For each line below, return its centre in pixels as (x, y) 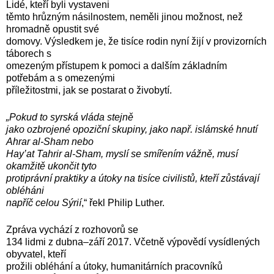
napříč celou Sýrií (44, 202)
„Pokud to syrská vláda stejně (70, 117)
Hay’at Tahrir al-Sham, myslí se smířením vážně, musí (122, 154)
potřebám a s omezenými (61, 78)
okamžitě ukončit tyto (51, 166)
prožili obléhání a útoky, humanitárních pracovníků (114, 266)
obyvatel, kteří (36, 254)
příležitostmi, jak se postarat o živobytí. (89, 90)
